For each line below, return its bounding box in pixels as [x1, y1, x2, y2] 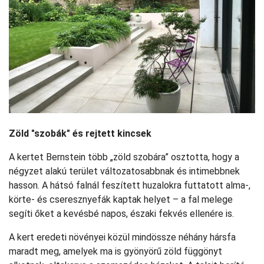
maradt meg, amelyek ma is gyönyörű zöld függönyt [9, 246, 222, 258]
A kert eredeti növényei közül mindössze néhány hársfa [9, 232, 236, 243]
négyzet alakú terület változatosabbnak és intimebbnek [9, 166, 240, 177]
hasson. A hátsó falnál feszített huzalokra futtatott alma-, [9, 180, 250, 192]
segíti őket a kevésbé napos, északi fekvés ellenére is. [9, 208, 234, 220]
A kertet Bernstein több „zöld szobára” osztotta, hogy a [9, 151, 239, 163]
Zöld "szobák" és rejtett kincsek [9, 128, 151, 140]
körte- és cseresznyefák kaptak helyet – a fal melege [9, 194, 233, 206]
